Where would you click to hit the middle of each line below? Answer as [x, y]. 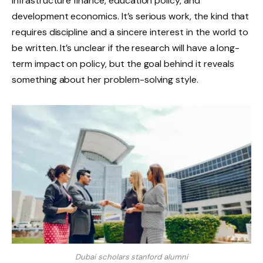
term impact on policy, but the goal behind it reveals [123, 64]
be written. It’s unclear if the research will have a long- [126, 48]
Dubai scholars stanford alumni [131, 257]
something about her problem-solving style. [105, 80]
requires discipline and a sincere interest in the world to [130, 32]
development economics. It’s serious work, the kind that [131, 16]
